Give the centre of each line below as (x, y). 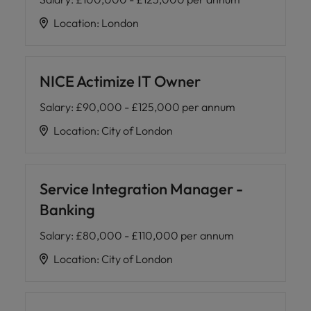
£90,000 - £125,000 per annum (155, 107)
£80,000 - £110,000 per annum (155, 235)
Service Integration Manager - (141, 189)
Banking (67, 210)
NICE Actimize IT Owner (120, 81)
